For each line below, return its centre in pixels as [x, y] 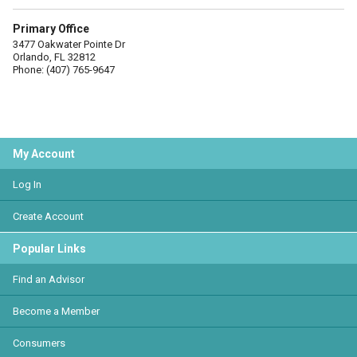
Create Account [48, 216]
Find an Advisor [49, 279]
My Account [44, 154]
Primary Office [51, 29]
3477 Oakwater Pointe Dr [69, 44]
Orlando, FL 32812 [54, 57]
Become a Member [56, 311]
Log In [27, 184]
